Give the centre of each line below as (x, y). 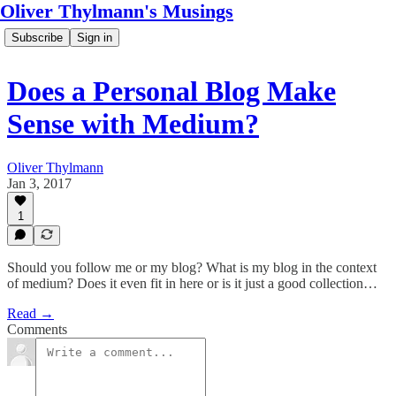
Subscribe (37, 38)
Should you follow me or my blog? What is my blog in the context (192, 267)
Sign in (95, 38)
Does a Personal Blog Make (171, 91)
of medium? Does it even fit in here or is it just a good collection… (192, 283)
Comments (37, 329)
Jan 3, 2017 (39, 183)
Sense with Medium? (133, 124)
